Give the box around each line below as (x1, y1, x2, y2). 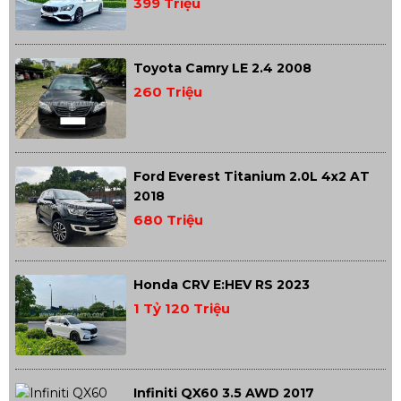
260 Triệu (133, 83, 203, 100)
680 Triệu (133, 211, 204, 228)
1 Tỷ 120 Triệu (133, 300, 231, 317)
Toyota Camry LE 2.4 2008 (133, 60, 312, 76)
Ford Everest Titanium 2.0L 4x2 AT (133, 168, 371, 184)
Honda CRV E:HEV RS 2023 (133, 277, 311, 293)
